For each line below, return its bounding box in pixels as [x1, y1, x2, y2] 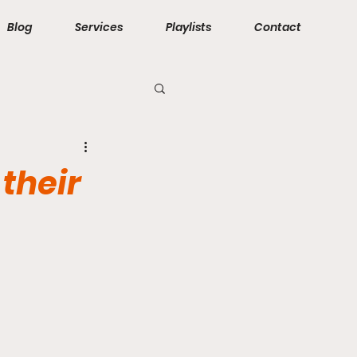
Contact [254, 19, 301, 35]
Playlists [166, 19, 211, 35]
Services [75, 19, 123, 35]
